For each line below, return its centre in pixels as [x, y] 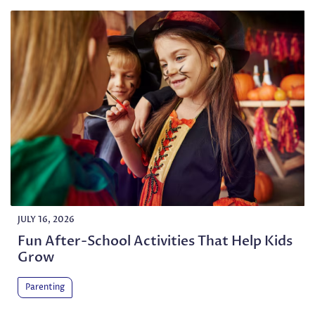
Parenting [45, 288]
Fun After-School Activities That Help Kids [155, 242]
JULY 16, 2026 [46, 220]
